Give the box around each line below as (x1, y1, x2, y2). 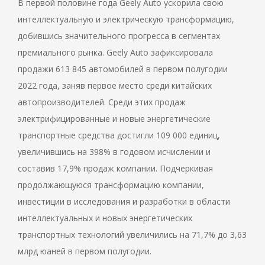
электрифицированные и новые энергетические (18, 113, 211, 125)
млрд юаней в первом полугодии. (18, 245, 151, 257)
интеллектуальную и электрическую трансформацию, (18, 14, 234, 25)
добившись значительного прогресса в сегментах (18, 30, 220, 42)
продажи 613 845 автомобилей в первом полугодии (18, 63, 228, 75)
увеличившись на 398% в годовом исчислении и (18, 146, 211, 158)
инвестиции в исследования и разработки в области (18, 196, 230, 208)
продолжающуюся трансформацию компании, (18, 179, 204, 191)
